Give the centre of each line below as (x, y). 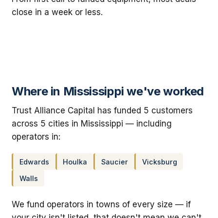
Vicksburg (159, 162)
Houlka (75, 162)
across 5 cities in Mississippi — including (92, 123)
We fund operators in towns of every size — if (101, 205)
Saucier (114, 162)
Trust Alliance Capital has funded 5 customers (102, 110)
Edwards (34, 162)
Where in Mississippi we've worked (108, 91)
